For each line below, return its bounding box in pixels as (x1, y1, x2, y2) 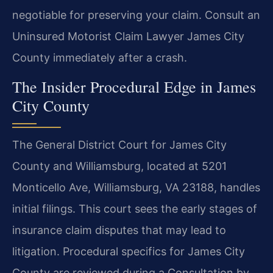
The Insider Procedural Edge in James (12, 76, 256, 97)
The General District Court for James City (12, 138, 227, 151)
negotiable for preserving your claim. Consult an (12, 9, 260, 22)
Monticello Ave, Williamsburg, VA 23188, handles (12, 180, 260, 194)
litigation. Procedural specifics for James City (12, 244, 245, 258)
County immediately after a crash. (12, 51, 187, 65)
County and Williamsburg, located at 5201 (12, 159, 227, 172)
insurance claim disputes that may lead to (12, 223, 226, 236)
